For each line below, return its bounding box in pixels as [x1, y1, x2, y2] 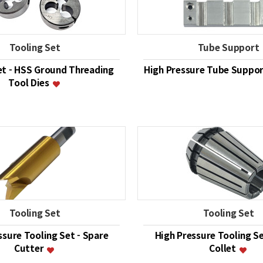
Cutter [14, 241, 46, 255]
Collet [209, 241, 238, 255]
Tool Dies [8, 76, 52, 89]
